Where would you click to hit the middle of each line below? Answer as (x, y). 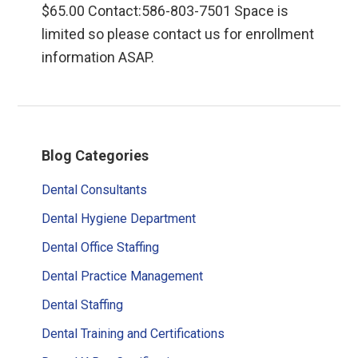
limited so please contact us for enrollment (178, 34)
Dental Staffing (83, 304)
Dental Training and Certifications (133, 333)
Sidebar (59, 165)
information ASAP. (98, 58)
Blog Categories (95, 155)
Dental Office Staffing (101, 247)
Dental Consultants (95, 189)
